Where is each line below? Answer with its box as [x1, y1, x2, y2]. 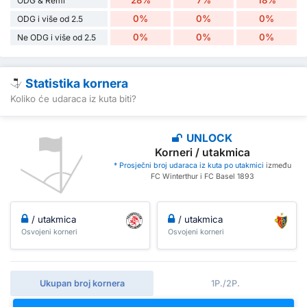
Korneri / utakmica [154, 146, 250, 160]
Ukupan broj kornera [39, 278, 125, 288]
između [263, 161, 291, 171]
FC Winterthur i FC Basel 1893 [150, 172, 254, 182]
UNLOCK [184, 132, 233, 145]
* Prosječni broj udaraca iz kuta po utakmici [113, 161, 264, 171]
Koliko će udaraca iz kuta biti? [10, 93, 136, 104]
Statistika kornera [25, 76, 128, 91]
